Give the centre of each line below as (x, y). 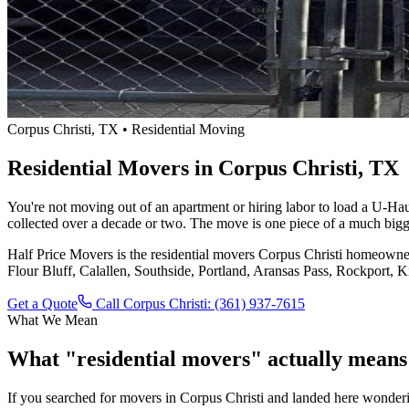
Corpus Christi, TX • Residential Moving (126, 129)
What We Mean (52, 320)
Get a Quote (42, 303)
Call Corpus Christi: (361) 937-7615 (199, 303)
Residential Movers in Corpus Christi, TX (203, 168)
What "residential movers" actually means (207, 358)
